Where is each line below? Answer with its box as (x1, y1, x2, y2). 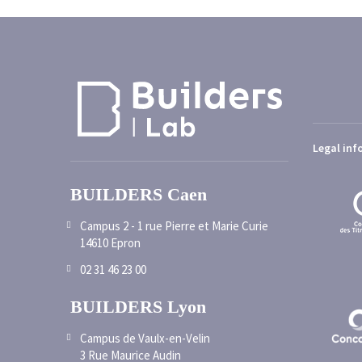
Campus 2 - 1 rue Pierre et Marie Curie (80, 217, 268, 234)
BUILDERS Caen (70, 183, 207, 204)
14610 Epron (80, 234, 141, 250)
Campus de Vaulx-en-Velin (80, 330, 210, 346)
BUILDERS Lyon (70, 296, 206, 317)
